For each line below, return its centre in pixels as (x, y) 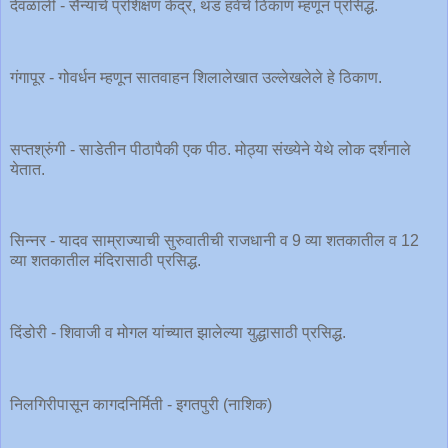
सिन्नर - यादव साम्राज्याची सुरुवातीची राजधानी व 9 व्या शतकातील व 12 (214, 241)
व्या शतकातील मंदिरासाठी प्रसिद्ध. (107, 261)
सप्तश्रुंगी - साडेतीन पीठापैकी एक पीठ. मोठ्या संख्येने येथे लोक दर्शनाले (210, 149)
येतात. (29, 169)
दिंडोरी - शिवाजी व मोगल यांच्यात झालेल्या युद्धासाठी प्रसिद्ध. (180, 332)
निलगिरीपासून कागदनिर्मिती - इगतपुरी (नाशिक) (141, 404)
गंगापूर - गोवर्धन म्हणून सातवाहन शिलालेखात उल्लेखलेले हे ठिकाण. (198, 77)
